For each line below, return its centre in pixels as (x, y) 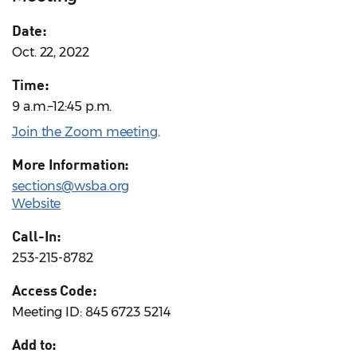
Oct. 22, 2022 (51, 53)
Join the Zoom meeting (85, 132)
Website (37, 204)
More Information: (71, 165)
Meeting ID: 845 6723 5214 (91, 312)
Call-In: (37, 236)
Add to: (35, 345)
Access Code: (55, 290)
